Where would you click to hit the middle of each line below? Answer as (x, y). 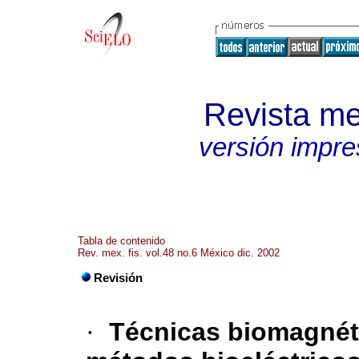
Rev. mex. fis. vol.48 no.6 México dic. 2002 (179, 253)
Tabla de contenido (121, 241)
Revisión (118, 278)
